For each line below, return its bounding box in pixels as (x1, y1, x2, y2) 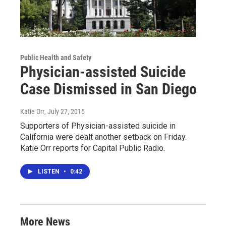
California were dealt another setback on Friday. (20, 132, 187, 142)
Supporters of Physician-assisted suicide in (20, 121, 176, 131)
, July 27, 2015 (44, 107, 85, 116)
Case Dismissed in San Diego (20, 80, 197, 98)
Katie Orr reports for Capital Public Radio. (20, 143, 165, 153)
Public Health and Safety (20, 53, 91, 62)
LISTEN (38, 167, 61, 175)
